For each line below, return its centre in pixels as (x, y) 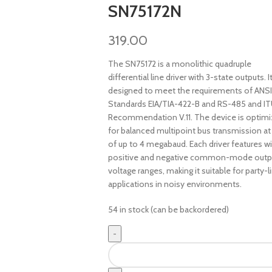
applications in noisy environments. (175, 184)
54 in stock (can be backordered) (168, 209)
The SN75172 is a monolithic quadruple (179, 64)
